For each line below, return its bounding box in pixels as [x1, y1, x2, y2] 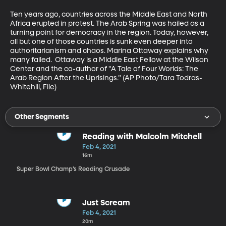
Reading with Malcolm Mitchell [82, 133, 202, 141]
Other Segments [15, 113, 69, 121]
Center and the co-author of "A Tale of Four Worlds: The [10, 65, 200, 73]
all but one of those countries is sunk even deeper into [10, 38, 194, 45]
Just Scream [82, 199, 130, 207]
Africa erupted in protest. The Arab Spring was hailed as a [10, 20, 206, 27]
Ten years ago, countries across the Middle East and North [10, 11, 209, 18]
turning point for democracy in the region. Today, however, [10, 29, 210, 36]
